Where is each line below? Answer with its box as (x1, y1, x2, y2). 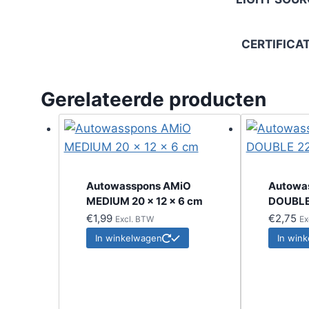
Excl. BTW (114, 214, 154, 225)
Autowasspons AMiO (86, 179, 191, 193)
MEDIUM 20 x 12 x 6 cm (86, 195, 203, 208)
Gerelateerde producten (41, 88, 266, 112)
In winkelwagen (94, 232, 162, 244)
